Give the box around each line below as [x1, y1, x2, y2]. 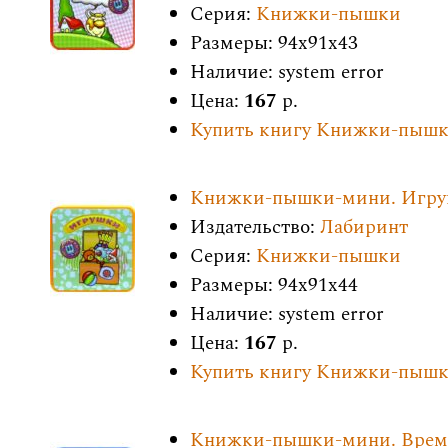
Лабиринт [320, 213, 408, 242]
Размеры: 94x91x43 [190, 29, 358, 58]
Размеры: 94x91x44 [190, 271, 358, 300]
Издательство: [190, 213, 320, 242]
